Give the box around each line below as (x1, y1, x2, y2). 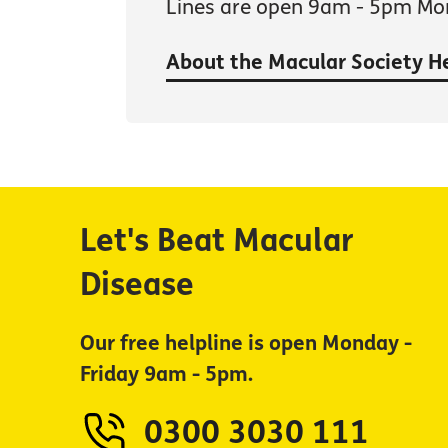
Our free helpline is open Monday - (80, 331, 412, 357)
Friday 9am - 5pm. (80, 362, 253, 388)
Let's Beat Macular (80, 222, 354, 261)
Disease (80, 266, 194, 305)
